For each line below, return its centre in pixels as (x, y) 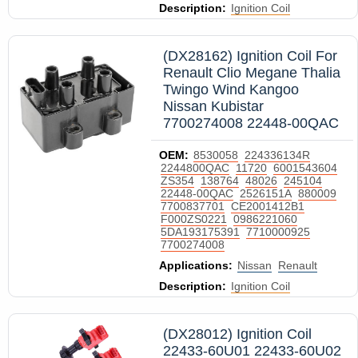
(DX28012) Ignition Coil (237, 334)
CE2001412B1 (268, 206)
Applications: (196, 265)
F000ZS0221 (194, 219)
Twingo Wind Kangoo (231, 89)
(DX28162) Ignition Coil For (250, 56)
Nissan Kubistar (213, 106)
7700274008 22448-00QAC (251, 123)
